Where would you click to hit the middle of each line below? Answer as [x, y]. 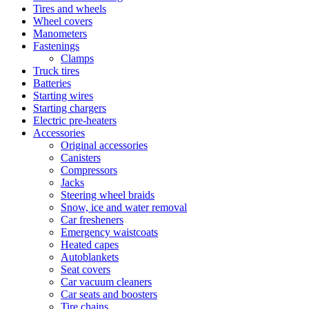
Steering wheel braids [108, 195]
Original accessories [104, 145]
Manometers [60, 33]
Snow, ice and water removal [124, 207]
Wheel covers [63, 21]
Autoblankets [90, 257]
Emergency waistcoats [109, 232]
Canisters [81, 158]
